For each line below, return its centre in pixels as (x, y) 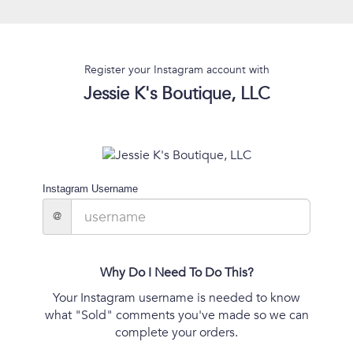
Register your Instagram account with (176, 70)
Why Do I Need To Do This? (176, 273)
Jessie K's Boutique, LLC (176, 94)
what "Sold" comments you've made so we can (176, 316)
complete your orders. (176, 333)
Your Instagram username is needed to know (176, 298)
